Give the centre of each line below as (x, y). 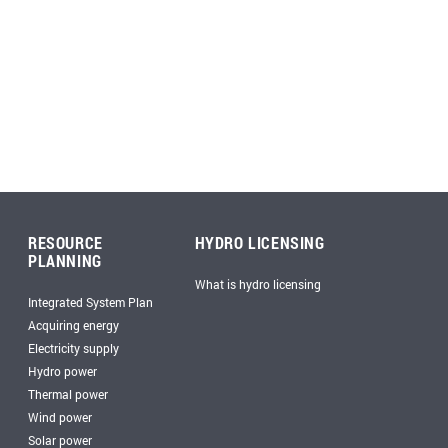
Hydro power (62, 371)
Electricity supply (73, 348)
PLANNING (65, 260)
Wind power (60, 417)
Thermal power (68, 394)
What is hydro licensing (257, 284)
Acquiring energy (73, 325)
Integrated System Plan (90, 302)
